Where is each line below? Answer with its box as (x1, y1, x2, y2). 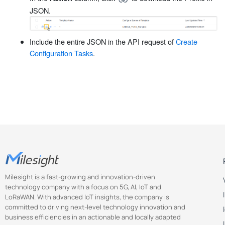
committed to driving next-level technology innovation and (5, 202, 185, 211)
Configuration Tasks (29, 48, 93, 59)
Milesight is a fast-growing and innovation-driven (5, 172, 155, 181)
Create (175, 36, 197, 47)
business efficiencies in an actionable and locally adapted (5, 212, 181, 221)
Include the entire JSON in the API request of (29, 36, 176, 47)
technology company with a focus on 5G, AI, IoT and (5, 182, 161, 191)
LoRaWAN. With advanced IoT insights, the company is (5, 192, 169, 201)
